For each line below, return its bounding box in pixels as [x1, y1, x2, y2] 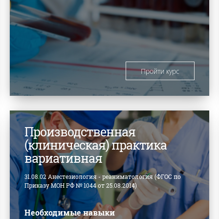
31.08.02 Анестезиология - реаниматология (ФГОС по [24, 173, 181, 181]
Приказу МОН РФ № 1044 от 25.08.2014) [24, 181, 137, 190]
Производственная [24, 124, 136, 140]
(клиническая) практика [24, 137, 167, 153]
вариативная [24, 150, 103, 167]
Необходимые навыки [24, 207, 115, 218]
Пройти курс [140, 66, 179, 76]
